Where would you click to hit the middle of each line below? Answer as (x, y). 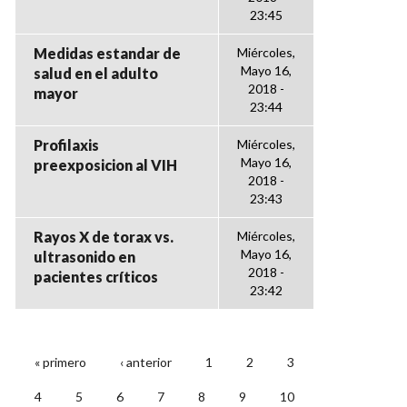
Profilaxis (66, 145)
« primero (60, 362)
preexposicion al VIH (105, 165)
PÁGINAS (68, 379)
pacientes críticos (96, 277)
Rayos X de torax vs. (104, 237)
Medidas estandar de (107, 53)
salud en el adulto (96, 73)
